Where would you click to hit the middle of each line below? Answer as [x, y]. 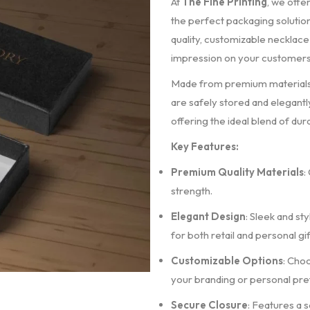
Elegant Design [208, 216]
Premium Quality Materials [237, 172]
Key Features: [204, 146]
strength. [191, 191]
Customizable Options [227, 261]
